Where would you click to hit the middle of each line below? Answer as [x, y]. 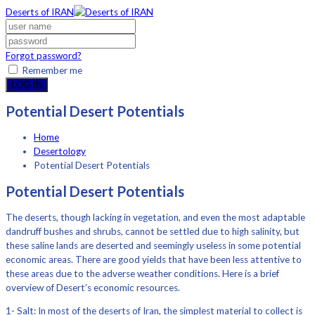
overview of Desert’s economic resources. [93, 287]
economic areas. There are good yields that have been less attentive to [154, 259]
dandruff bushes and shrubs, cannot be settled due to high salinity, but [153, 231]
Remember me [51, 71]
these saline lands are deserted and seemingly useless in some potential [153, 245]
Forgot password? [44, 56]
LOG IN [27, 85]
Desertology [60, 151]
